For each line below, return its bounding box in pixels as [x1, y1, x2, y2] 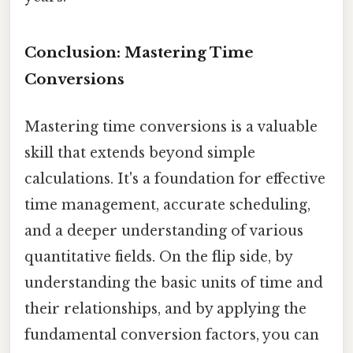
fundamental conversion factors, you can [24, 325, 319, 344]
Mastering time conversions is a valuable [24, 117, 318, 136]
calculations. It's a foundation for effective [24, 169, 325, 188]
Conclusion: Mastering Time [24, 43, 254, 62]
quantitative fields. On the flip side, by [24, 247, 292, 266]
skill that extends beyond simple [24, 143, 255, 162]
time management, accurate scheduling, [24, 195, 310, 214]
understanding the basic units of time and [24, 273, 323, 292]
